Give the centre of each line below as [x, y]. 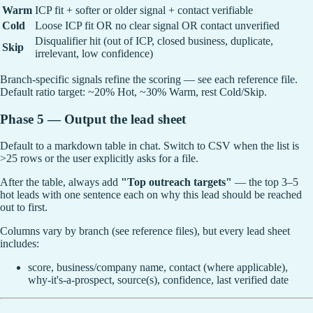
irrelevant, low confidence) [94, 53]
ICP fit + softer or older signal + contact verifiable [144, 10]
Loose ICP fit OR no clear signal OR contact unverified [157, 25]
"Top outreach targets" [176, 182]
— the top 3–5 [265, 182]
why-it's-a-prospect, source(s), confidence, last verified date [158, 280]
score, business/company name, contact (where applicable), [158, 268]
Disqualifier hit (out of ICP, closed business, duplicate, [154, 41]
